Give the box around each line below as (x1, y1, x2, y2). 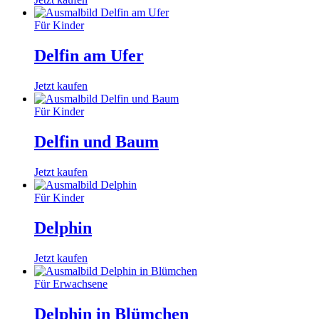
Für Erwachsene (34, 277, 108, 290)
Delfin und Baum (34, 132, 159, 152)
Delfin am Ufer (34, 46, 144, 66)
